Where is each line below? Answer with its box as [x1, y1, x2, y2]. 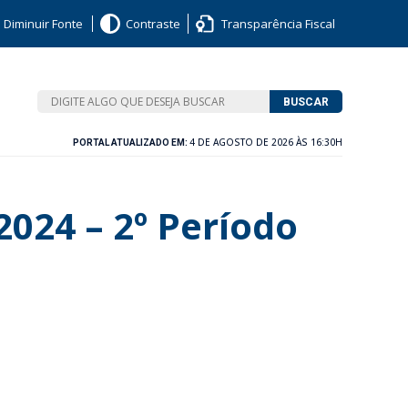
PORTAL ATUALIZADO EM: [73, 138, 189, 148]
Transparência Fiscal [221, 15, 335, 32]
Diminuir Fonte [4, 15, 83, 32]
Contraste [126, 15, 180, 32]
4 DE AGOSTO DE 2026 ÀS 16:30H [189, 136, 342, 148]
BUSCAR [282, 95, 329, 108]
